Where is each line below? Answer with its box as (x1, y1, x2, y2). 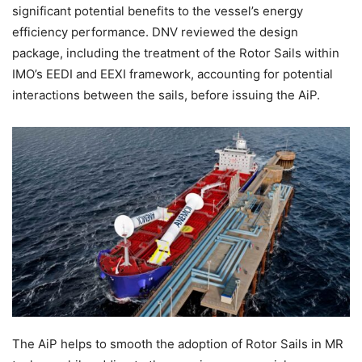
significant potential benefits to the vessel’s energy (12, 2, 303, 19)
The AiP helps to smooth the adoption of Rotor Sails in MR (12, 336, 343, 352)
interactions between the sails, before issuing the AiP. (12, 86, 320, 103)
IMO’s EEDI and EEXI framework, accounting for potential (12, 65, 333, 82)
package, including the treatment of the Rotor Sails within (12, 44, 339, 61)
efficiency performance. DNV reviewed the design (12, 23, 298, 40)
